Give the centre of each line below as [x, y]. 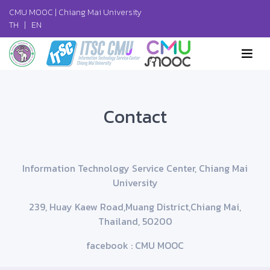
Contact [135, 117]
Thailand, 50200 [135, 221]
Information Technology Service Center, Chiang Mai [135, 168]
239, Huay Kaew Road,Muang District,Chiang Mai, [135, 207]
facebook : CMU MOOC [135, 245]
